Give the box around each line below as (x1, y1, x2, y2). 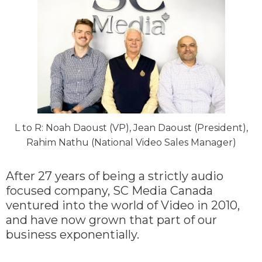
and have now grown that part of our (6, 213, 217, 227)
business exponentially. (6, 227, 139, 242)
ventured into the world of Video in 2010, (6, 198, 240, 213)
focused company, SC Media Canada (6, 184, 213, 198)
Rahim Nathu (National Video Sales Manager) (26, 137, 236, 149)
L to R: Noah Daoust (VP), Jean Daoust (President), (14, 122, 248, 134)
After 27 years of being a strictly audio (6, 169, 223, 184)
